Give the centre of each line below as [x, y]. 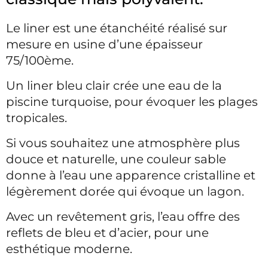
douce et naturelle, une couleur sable [116, 159]
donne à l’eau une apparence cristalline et [131, 175]
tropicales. [36, 118]
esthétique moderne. [69, 249]
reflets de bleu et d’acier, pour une [107, 233]
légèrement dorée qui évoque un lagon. [125, 191]
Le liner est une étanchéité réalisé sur [117, 28]
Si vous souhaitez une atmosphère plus [123, 143]
